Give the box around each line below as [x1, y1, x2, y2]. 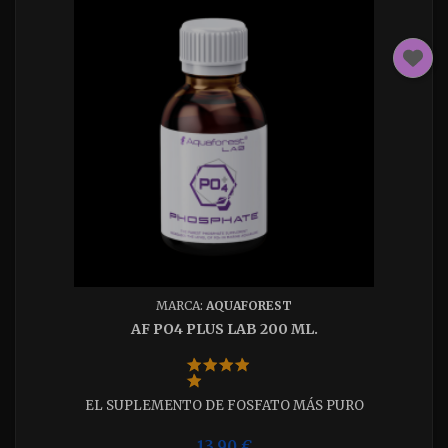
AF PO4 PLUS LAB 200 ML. [130, 320, 318, 338]
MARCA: [156, 298, 206, 313]
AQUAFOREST [206, 298, 292, 313]
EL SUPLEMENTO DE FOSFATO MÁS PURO [84, 397, 364, 414]
